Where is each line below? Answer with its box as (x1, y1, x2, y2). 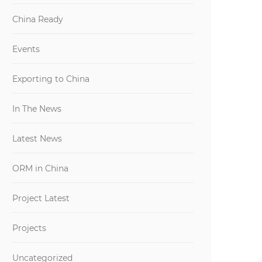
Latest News (12, 133, 62, 144)
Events (12, 44, 40, 54)
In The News (12, 104, 61, 114)
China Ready (12, 14, 63, 25)
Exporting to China (12, 74, 89, 84)
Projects (12, 223, 46, 233)
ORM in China (12, 163, 68, 174)
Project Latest (12, 193, 70, 204)
